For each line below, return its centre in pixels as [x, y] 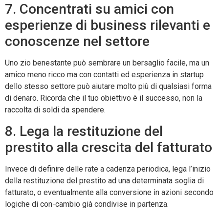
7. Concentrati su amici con [89, 9]
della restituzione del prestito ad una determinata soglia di [104, 180]
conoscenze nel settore [77, 42]
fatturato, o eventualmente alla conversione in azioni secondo [109, 192]
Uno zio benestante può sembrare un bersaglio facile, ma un [107, 63]
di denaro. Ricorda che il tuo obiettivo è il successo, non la [104, 98]
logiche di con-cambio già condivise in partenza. [87, 204]
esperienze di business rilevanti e [108, 25]
